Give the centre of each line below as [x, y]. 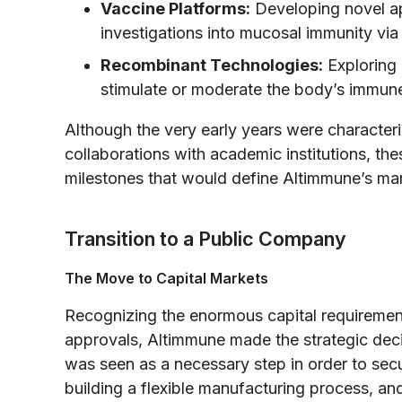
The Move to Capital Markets [166, 278]
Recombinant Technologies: [212, 65]
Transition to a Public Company [205, 238]
